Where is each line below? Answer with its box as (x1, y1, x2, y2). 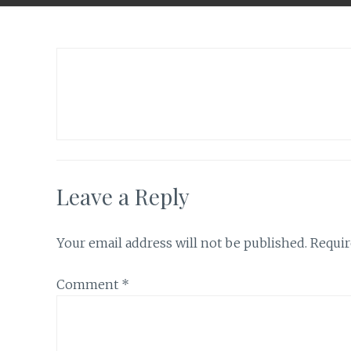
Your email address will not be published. (56, 235, 307, 251)
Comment (56, 276, 121, 292)
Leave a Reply (56, 182, 190, 212)
